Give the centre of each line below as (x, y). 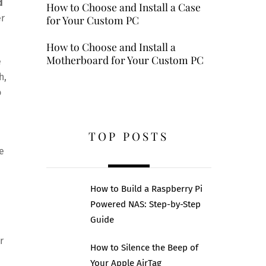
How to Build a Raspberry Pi (146, 189)
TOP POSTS (129, 136)
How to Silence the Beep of (144, 247)
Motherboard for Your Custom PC (125, 59)
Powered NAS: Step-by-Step (145, 204)
